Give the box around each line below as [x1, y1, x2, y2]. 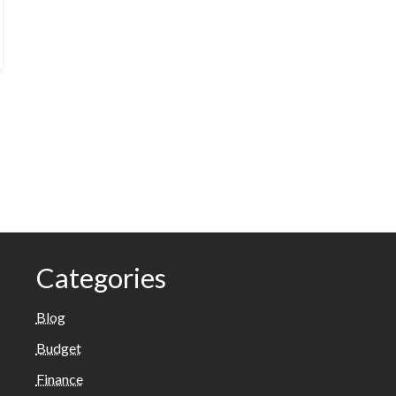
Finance [35, 370, 83, 387]
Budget [35, 339, 81, 356]
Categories [35, 261, 166, 294]
